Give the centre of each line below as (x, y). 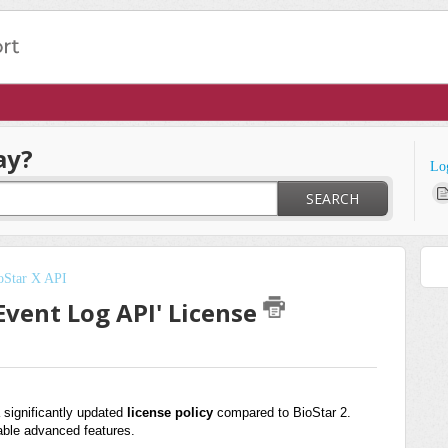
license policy (170, 413)
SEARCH (333, 198)
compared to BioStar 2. (284, 413)
